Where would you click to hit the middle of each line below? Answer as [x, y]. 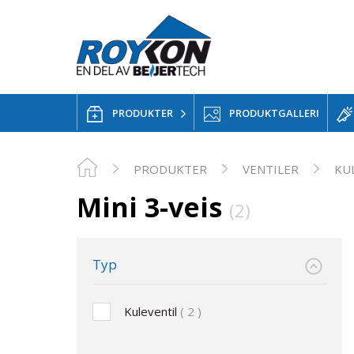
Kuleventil [152, 311]
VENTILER [271, 169]
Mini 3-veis [153, 207]
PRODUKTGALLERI [274, 113]
